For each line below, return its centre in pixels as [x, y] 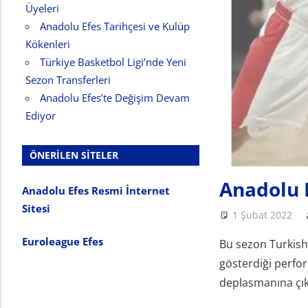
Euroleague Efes [63, 242]
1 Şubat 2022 [263, 215]
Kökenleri [47, 44]
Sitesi [37, 208]
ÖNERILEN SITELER [74, 155]
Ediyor [40, 115]
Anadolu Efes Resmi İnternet [96, 190]
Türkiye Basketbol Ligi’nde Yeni [113, 62]
